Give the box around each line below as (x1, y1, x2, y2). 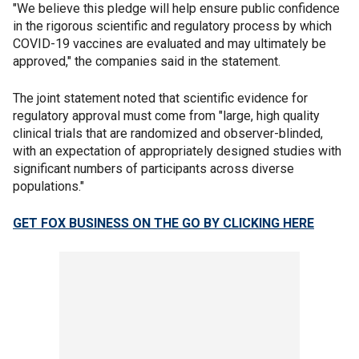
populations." (13, 179, 84, 194)
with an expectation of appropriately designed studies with (13, 143, 341, 159)
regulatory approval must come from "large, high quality (13, 108, 320, 123)
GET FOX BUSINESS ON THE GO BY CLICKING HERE (13, 216, 314, 231)
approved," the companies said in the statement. (13, 54, 280, 69)
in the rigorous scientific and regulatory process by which (13, 18, 332, 34)
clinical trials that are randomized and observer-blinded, (13, 126, 323, 141)
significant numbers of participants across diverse (13, 161, 294, 176)
